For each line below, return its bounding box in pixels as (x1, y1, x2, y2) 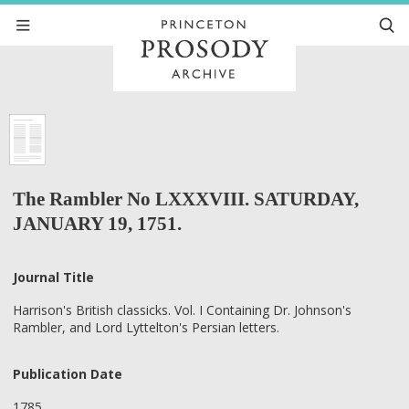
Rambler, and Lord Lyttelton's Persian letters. (13, 319, 279, 337)
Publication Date (13, 364, 122, 383)
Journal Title (13, 267, 94, 286)
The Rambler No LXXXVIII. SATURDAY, (13, 187, 359, 210)
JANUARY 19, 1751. (13, 212, 182, 235)
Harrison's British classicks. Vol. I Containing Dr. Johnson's (13, 301, 351, 320)
